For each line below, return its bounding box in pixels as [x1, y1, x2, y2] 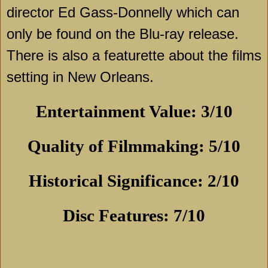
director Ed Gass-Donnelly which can [7, 4, 239, 21]
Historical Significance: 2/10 [29, 171, 239, 191]
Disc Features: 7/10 [63, 206, 205, 226]
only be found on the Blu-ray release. [7, 26, 239, 42]
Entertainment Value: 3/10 [35, 102, 233, 121]
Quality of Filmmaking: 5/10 [28, 136, 240, 156]
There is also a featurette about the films [7, 47, 261, 64]
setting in [7, 69, 68, 86]
